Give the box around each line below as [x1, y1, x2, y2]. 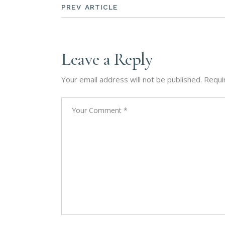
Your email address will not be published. [61, 74, 202, 84]
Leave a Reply [61, 48, 153, 70]
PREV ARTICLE [61, 3, 119, 11]
